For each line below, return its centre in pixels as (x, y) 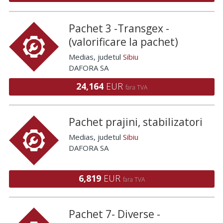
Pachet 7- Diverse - (114, 214)
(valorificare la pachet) (123, 42)
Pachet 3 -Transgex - (119, 28)
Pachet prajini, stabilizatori (135, 122)
